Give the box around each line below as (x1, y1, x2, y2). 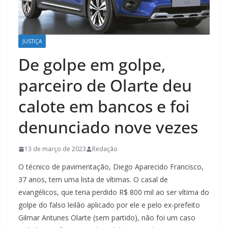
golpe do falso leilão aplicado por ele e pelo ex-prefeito (18, 200, 200, 210)
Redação (92, 145, 118, 154)
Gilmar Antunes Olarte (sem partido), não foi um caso (18, 213, 195, 223)
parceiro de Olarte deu (18, 74, 192, 97)
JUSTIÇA (22, 38, 42, 45)
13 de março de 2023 (24, 145, 86, 154)
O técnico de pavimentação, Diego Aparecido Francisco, (18, 162, 204, 172)
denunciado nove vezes (18, 116, 198, 138)
